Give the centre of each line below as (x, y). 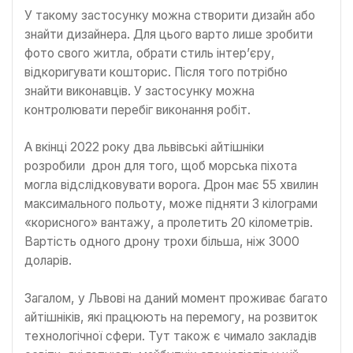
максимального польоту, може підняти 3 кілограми (171, 204)
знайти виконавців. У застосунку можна (139, 91)
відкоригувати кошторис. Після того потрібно (156, 72)
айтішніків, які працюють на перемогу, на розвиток (171, 317)
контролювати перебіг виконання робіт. (137, 110)
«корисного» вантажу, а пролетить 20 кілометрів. (169, 223)
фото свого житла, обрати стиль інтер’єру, (150, 53)
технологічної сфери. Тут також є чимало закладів (171, 336)
